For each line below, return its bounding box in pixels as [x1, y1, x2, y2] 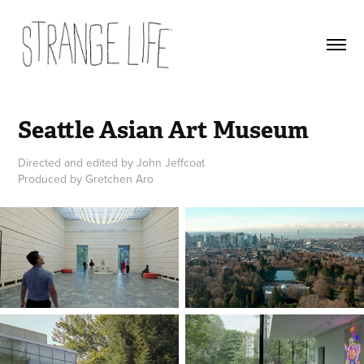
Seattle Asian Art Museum [18, 114, 310, 145]
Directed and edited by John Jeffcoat [18, 154, 206, 171]
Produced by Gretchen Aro [18, 170, 154, 187]
